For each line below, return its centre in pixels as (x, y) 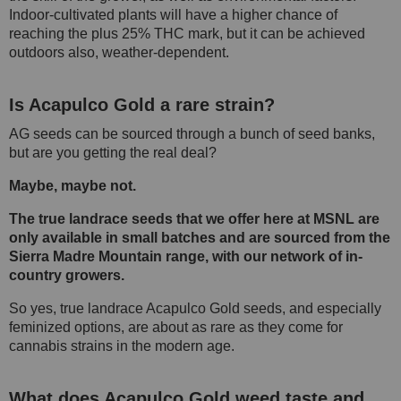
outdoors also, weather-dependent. (119, 52)
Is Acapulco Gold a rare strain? (142, 104)
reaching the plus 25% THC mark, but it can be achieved (187, 33)
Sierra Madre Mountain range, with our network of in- (186, 256)
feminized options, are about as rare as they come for (176, 327)
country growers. (67, 275)
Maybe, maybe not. (73, 185)
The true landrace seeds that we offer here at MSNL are (194, 218)
